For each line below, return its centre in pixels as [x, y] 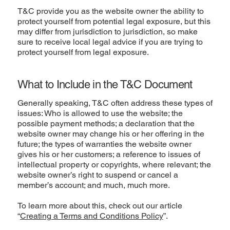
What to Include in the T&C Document [105, 85]
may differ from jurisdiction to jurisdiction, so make [107, 32]
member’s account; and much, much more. [94, 185]
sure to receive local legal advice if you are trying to [110, 42]
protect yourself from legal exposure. [83, 52]
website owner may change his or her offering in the [111, 133]
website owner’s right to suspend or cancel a [98, 175]
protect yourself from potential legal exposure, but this [114, 22]
